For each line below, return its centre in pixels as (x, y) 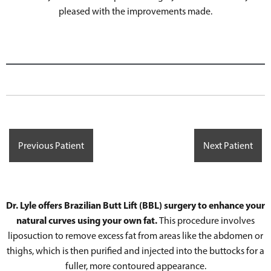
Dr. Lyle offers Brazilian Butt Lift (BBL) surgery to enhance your (135, 205)
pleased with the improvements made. (135, 11)
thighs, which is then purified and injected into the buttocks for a (135, 251)
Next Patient (228, 146)
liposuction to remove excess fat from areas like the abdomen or (135, 236)
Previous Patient (51, 146)
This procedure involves (207, 221)
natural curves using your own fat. (88, 220)
